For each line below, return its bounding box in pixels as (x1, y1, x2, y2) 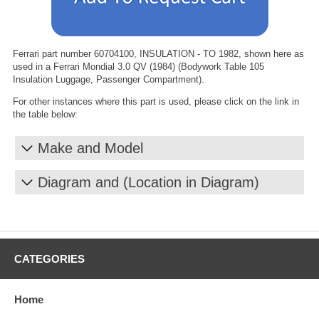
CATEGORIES (14, 252, 85, 265)
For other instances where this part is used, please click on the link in (13, 95, 299, 107)
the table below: (13, 108, 78, 120)
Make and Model (38, 140, 143, 156)
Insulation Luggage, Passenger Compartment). (13, 73, 204, 85)
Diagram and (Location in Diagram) (38, 174, 259, 190)
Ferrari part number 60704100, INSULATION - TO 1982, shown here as (13, 48, 304, 59)
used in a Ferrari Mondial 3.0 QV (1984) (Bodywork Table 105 (13, 61, 264, 72)
